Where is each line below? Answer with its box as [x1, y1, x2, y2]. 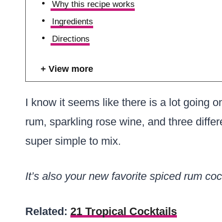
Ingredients [52, 17, 94, 26]
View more [49, 64, 93, 74]
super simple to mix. [25, 135, 121, 147]
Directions [52, 34, 90, 44]
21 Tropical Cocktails [70, 205, 177, 218]
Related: [25, 205, 70, 218]
